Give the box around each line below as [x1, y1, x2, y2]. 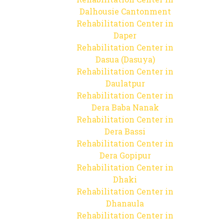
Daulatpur [105, 78, 145, 88]
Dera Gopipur [99, 150, 151, 160]
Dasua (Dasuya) [95, 54, 155, 64]
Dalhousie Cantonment [79, 6, 171, 16]
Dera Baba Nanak [91, 102, 159, 112]
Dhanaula [106, 198, 144, 208]
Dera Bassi [104, 126, 145, 136]
